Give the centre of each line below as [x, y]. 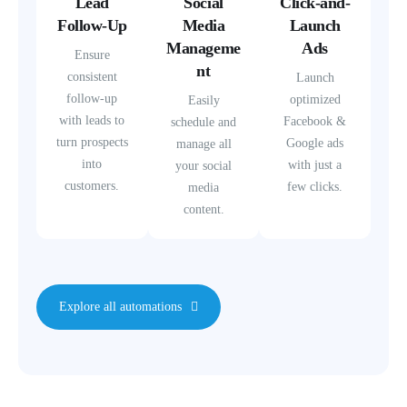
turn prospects [92, 142]
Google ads [315, 143]
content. [203, 209]
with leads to [92, 120]
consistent [92, 76]
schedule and [203, 122]
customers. [92, 185]
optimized [315, 99]
